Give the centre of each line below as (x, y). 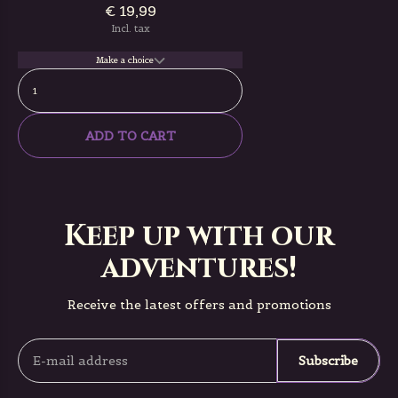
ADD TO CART (130, 135)
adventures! (199, 268)
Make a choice (124, 60)
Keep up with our (199, 236)
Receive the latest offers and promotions (199, 305)
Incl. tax (130, 28)
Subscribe (328, 361)
